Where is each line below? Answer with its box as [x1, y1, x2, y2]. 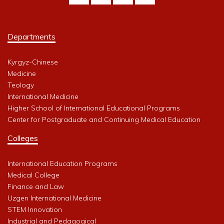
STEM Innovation [7, 205, 62, 214]
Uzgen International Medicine [7, 193, 101, 203]
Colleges [7, 133, 38, 143]
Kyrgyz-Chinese [7, 57, 58, 67]
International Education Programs [7, 159, 117, 168]
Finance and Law [7, 182, 64, 191]
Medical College [7, 170, 59, 180]
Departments [7, 31, 55, 42]
